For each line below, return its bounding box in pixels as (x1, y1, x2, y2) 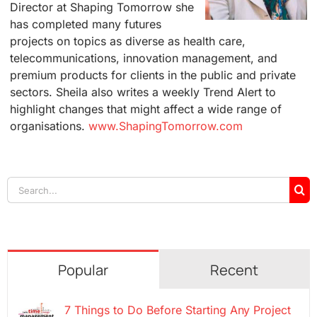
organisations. (10, 119, 89, 134)
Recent (209, 260, 258, 280)
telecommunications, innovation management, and (10, 51, 277, 66)
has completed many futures (10, 17, 161, 32)
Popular (57, 260, 108, 280)
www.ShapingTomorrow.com (88, 119, 243, 134)
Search (6, 178, 43, 192)
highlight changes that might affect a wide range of (10, 102, 282, 117)
